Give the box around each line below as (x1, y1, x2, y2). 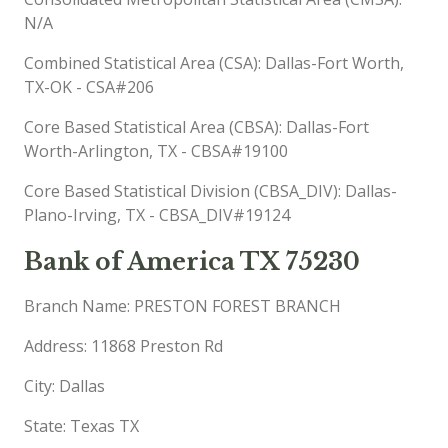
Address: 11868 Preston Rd (24, 334, 223, 357)
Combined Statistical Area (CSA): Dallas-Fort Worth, (24, 51, 404, 74)
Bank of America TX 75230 (24, 246, 360, 276)
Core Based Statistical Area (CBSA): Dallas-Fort (24, 115, 369, 138)
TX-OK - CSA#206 (24, 75, 154, 98)
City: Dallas (24, 374, 105, 397)
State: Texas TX (24, 414, 139, 437)
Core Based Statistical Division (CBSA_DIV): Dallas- (24, 179, 397, 202)
